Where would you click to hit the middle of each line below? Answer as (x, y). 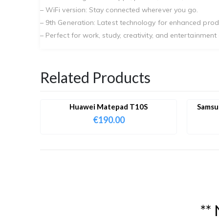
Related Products (95, 77)
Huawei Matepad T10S (109, 106)
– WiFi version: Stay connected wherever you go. (119, 10)
